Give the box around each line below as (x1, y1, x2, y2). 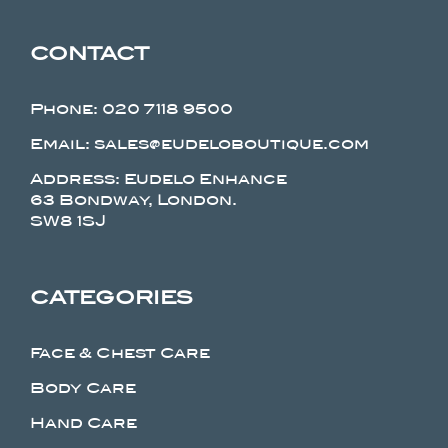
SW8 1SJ (29, 211, 106, 230)
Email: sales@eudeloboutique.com (29, 134, 369, 153)
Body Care (29, 378, 136, 397)
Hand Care (29, 413, 137, 432)
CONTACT (29, 41, 149, 65)
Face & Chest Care (29, 343, 210, 362)
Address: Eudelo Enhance (29, 169, 287, 188)
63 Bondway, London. (29, 190, 237, 209)
